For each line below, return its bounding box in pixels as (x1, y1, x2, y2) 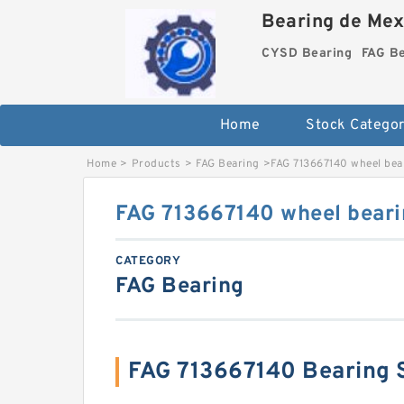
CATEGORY (115, 253, 180, 269)
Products (131, 156, 181, 171)
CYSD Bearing (262, 46, 353, 61)
